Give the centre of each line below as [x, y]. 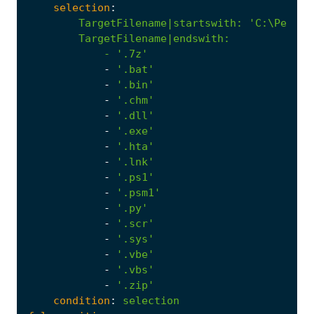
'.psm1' [138, 192]
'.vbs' [135, 269]
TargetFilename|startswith [157, 23]
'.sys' [135, 239]
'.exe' [135, 131]
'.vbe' [135, 254]
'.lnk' [135, 162]
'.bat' [135, 69]
